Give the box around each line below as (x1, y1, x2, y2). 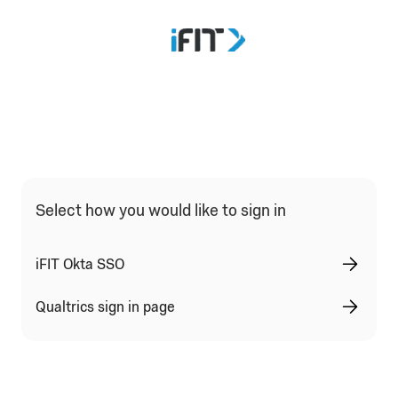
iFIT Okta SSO (36, 255, 124, 273)
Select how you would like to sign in (36, 200, 286, 220)
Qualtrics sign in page (36, 298, 175, 315)
